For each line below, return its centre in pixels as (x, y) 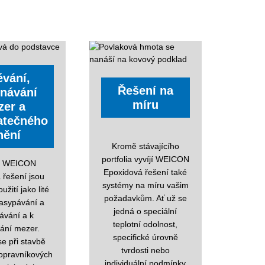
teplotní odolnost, (146, 224)
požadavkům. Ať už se (145, 198)
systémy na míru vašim (145, 185)
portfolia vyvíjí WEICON (145, 159)
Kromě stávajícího (145, 146)
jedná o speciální (146, 211)
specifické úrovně (145, 237)
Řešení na (145, 90)
